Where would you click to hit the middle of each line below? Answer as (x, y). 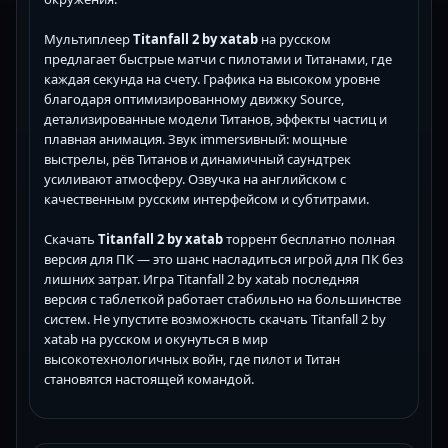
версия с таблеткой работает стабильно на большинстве (222, 299)
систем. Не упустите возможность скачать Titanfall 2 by (215, 319)
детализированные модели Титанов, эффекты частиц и (215, 119)
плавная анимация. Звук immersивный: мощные (195, 139)
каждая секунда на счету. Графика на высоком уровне (212, 79)
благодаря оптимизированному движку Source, (194, 99)
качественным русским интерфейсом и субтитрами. (206, 199)
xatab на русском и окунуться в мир (156, 339)
